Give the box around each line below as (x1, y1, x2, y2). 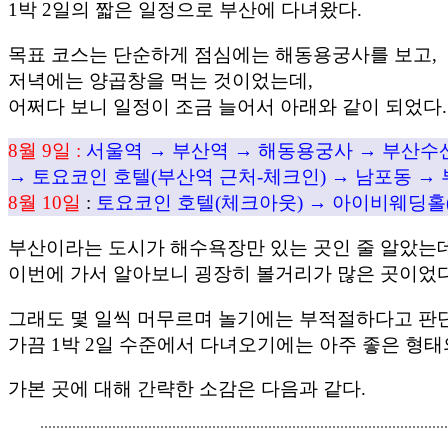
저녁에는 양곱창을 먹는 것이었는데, (8, 69, 313, 91)
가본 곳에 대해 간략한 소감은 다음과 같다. (8, 378, 366, 400)
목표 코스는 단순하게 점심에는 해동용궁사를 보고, (8, 43, 437, 65)
